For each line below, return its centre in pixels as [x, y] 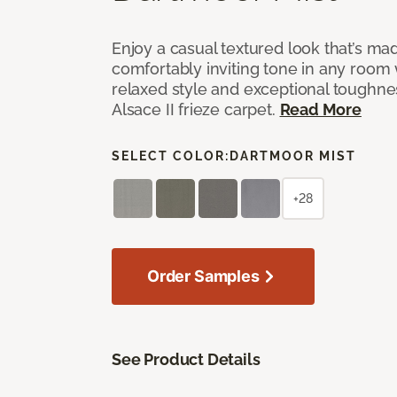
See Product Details [186, 359]
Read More [320, 109]
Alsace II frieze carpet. [196, 109]
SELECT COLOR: [171, 156]
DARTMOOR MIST [293, 156]
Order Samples [203, 276]
